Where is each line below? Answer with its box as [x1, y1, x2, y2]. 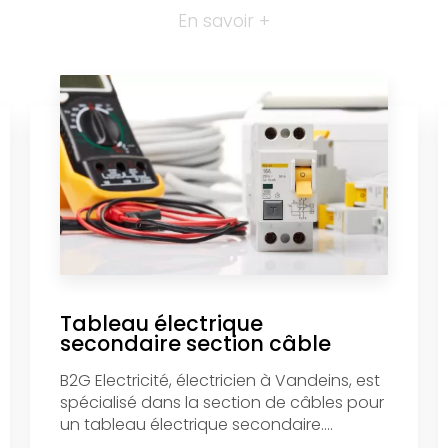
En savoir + [178, 8, 270, 33]
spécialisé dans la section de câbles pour [59, 390, 384, 414]
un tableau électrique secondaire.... [59, 412, 333, 436]
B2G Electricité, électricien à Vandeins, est [59, 368, 380, 392]
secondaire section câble [59, 328, 331, 358]
